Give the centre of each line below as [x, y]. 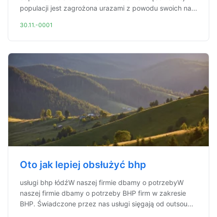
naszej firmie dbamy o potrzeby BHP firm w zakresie [103, 193]
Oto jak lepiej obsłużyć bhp [83, 165]
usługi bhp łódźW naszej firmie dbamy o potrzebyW [102, 182]
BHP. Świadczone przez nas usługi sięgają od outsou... [107, 204]
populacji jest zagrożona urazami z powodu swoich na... [108, 8]
